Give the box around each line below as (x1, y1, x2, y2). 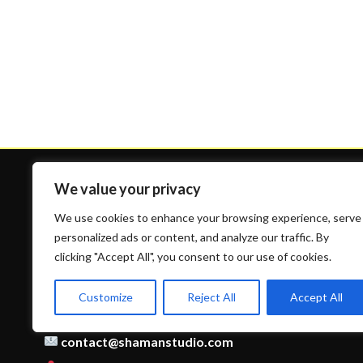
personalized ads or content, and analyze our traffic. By (54, 230, 329, 244)
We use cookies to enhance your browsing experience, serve (54, 211, 361, 224)
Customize (78, 290, 133, 304)
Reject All (186, 290, 236, 304)
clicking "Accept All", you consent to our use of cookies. (54, 250, 331, 263)
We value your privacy (54, 180, 201, 198)
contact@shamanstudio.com (60, 333, 233, 349)
